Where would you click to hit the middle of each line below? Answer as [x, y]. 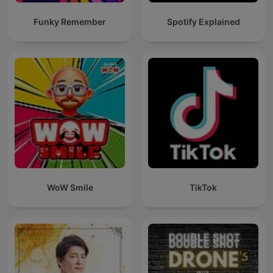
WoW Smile [70, 188]
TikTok [203, 188]
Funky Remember [70, 22]
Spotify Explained [203, 22]
